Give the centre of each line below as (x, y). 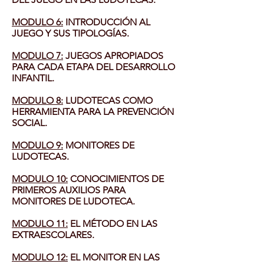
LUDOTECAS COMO (108, 100)
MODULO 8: (37, 100)
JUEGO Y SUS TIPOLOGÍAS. (70, 33)
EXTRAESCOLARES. (53, 235)
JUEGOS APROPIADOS (113, 56)
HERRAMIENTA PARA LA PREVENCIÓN (93, 112)
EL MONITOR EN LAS (114, 257)
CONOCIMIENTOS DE (116, 179)
